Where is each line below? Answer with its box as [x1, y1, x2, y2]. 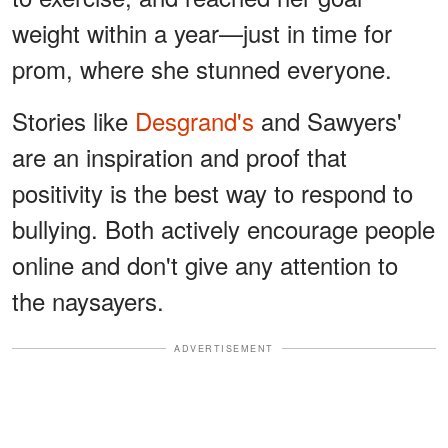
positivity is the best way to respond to [12, 174, 413, 210]
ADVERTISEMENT [174, 341, 274, 355]
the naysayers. [12, 282, 164, 318]
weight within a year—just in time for [12, 14, 392, 50]
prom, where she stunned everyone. [12, 50, 392, 86]
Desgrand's [135, 102, 254, 138]
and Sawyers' [254, 102, 402, 138]
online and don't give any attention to [12, 246, 398, 282]
